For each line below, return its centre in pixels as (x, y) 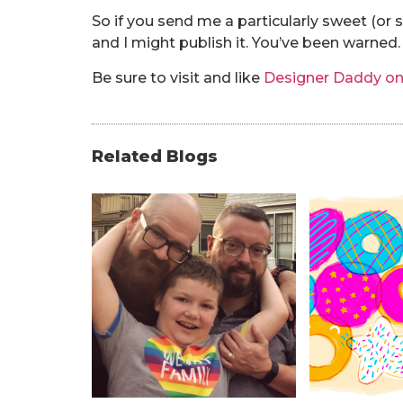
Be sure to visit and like (176, 77)
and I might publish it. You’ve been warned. (246, 43)
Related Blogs (155, 157)
